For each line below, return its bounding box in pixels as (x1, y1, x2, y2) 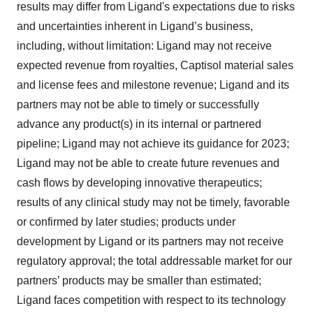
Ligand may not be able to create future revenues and (17, 156, 279, 169)
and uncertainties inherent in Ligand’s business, (17, 20, 253, 32)
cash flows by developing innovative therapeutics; (17, 176, 262, 189)
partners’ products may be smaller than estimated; (17, 274, 261, 286)
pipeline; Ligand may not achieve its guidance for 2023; (17, 137, 289, 150)
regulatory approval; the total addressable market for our (17, 254, 292, 267)
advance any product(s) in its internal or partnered (17, 117, 261, 130)
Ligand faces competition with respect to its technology (17, 293, 286, 306)
